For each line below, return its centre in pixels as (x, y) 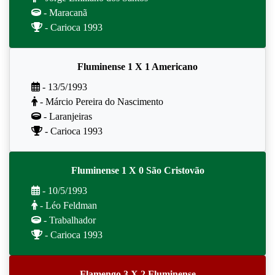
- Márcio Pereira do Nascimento (100, 102)
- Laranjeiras (67, 116)
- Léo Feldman (67, 205)
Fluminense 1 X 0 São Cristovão (137, 170)
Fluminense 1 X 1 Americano (137, 67)
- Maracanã (64, 13)
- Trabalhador (68, 220)
